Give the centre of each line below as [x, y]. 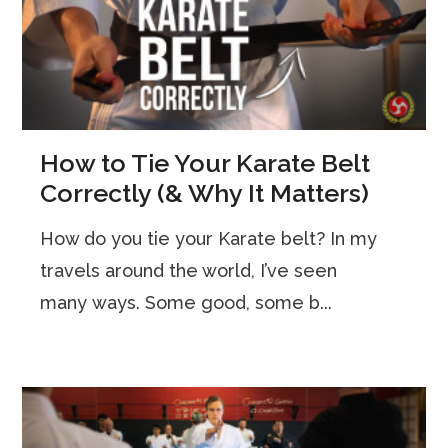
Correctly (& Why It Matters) [205, 192]
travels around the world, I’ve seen [189, 270]
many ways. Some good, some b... [186, 302]
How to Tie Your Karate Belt [205, 162]
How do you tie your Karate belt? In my [209, 238]
